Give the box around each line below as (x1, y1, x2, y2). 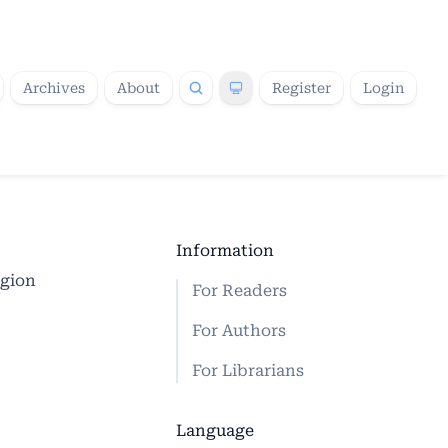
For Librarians (192, 361, 304, 380)
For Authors (192, 321, 286, 340)
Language (176, 421, 254, 440)
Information (176, 241, 274, 260)
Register (272, 79, 331, 96)
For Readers (192, 281, 287, 300)
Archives (23, 79, 85, 96)
